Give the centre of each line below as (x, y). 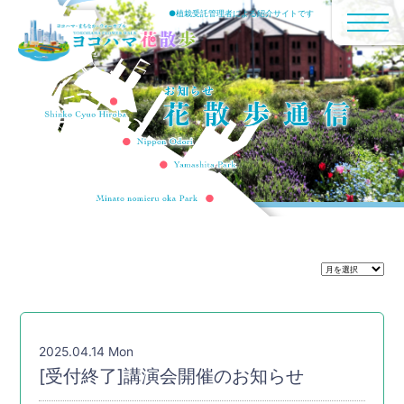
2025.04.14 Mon (87, 352)
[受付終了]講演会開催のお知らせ (172, 376)
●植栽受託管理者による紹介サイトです (241, 13)
